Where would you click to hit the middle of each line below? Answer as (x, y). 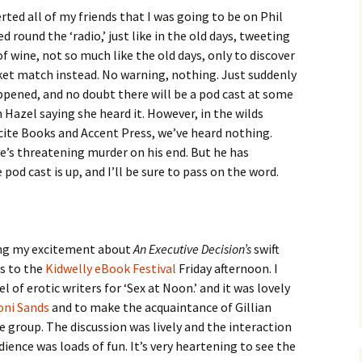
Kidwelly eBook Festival (111, 268)
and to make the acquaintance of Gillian (160, 307)
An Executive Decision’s (192, 249)
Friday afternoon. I (227, 268)
